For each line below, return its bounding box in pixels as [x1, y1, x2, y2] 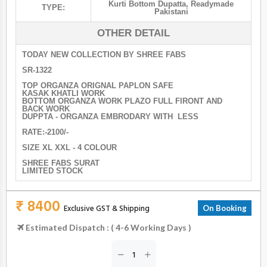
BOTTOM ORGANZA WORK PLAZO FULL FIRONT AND [22, 97, 222, 106]
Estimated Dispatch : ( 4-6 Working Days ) [24, 222, 191, 233]
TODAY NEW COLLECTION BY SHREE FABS [22, 50, 188, 60]
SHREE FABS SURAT [22, 159, 100, 168]
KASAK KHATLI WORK [22, 89, 107, 98]
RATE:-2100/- [22, 128, 69, 137]
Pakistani [154, 7, 188, 17]
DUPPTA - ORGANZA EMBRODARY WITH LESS [22, 112, 198, 122]
